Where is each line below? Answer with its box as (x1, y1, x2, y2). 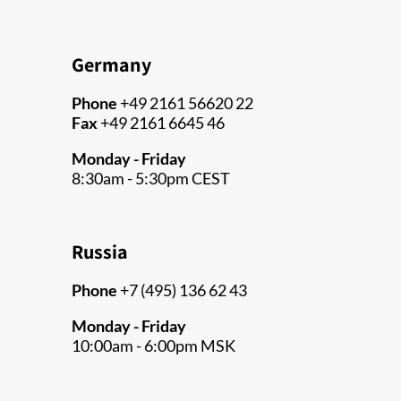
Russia (72, 239, 128, 265)
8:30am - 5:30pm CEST (72, 168, 230, 189)
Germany (72, 52, 151, 78)
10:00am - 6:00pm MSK (72, 336, 235, 356)
